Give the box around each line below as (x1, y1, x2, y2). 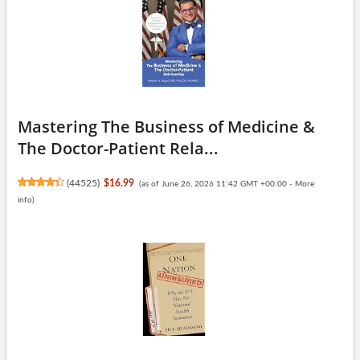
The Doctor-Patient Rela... (17, 137, 219, 159)
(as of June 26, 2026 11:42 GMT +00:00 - (138, 179, 295, 188)
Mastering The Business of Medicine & (17, 115, 315, 137)
